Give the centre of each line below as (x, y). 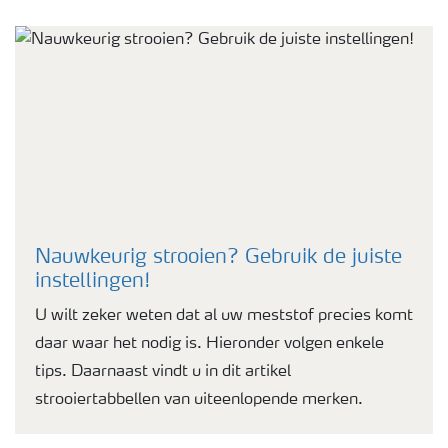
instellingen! (93, 282)
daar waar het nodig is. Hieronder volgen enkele (209, 344)
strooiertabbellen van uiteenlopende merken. (199, 400)
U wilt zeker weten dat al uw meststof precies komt (224, 316)
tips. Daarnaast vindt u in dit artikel (163, 372)
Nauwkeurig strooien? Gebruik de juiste (218, 258)
